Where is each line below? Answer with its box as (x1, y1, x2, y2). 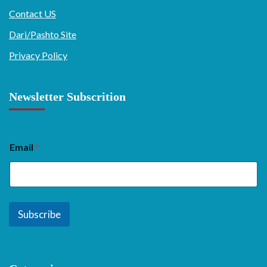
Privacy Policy (9, 49, 67, 61)
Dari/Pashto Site (9, 28, 76, 40)
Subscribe (18, 207, 61, 221)
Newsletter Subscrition (9, 89, 126, 103)
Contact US (9, 7, 56, 19)
